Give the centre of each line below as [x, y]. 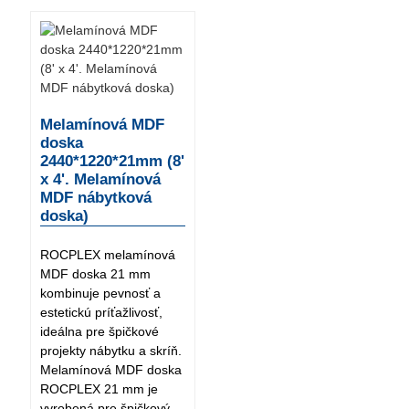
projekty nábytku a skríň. [110, 351]
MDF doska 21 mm [95, 274]
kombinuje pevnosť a [100, 294]
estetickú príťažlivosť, [101, 313]
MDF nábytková [95, 198]
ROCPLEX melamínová [107, 255]
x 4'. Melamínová [100, 180]
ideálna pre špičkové [99, 332]
